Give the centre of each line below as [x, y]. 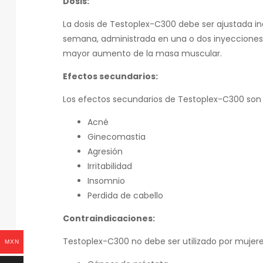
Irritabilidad [110, 166]
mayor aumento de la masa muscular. [142, 54]
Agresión [105, 152]
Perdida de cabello [125, 196]
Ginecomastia [117, 137]
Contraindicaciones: [109, 219]
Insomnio [106, 181]
